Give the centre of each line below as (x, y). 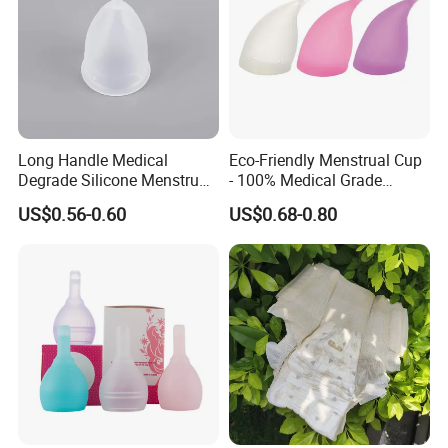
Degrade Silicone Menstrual (115, 180)
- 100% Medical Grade (305, 180)
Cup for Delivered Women (108, 200)
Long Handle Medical (93, 160)
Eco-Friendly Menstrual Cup (325, 160)
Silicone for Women (297, 200)
